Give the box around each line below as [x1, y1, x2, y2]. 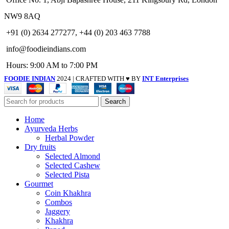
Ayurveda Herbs [25, 124, 78, 133]
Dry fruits [25, 142, 56, 151]
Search [105, 97, 126, 105]
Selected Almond [45, 151, 100, 161]
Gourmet [25, 179, 53, 188]
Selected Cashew [45, 161, 100, 170]
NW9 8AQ [4, 11, 40, 20]
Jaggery [45, 207, 70, 216]
